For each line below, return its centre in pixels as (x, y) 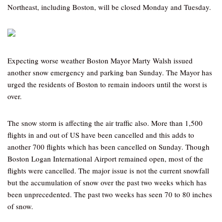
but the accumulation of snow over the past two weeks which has (107, 182)
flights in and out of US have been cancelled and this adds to (101, 135)
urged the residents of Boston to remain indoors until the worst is (107, 84)
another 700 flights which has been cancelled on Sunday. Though (109, 147)
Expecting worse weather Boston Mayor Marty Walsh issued (100, 60)
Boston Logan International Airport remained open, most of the (105, 159)
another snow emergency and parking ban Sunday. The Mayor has (110, 72)
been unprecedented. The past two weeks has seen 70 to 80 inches (110, 194)
